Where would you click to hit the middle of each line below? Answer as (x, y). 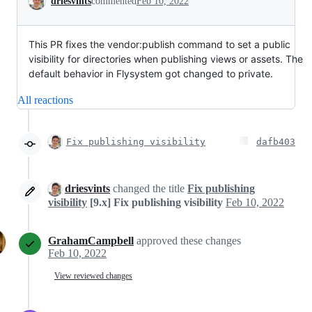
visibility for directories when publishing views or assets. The (166, 59)
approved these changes (189, 241)
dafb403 (276, 142)
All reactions (45, 100)
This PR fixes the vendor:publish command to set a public (159, 44)
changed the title (149, 188)
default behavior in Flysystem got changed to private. (151, 73)
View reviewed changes (93, 275)
